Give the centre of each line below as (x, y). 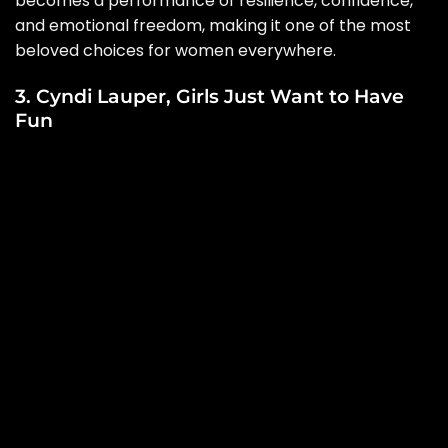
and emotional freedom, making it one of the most (213, 26)
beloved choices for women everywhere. (175, 51)
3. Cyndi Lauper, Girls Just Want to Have (209, 96)
